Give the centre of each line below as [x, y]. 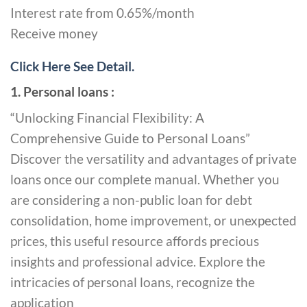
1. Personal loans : [62, 91]
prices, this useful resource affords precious [135, 241]
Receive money [54, 34]
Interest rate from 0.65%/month [102, 13]
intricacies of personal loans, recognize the [133, 282]
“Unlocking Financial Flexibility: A [107, 117]
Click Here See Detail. [72, 66]
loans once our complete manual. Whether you [145, 179]
